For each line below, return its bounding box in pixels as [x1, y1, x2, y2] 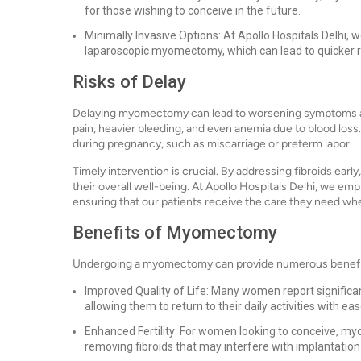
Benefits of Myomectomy [73, 222, 277, 243]
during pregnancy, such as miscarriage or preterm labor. [73, 137, 352, 151]
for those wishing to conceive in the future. [85, 4, 301, 17]
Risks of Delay [73, 72, 186, 92]
